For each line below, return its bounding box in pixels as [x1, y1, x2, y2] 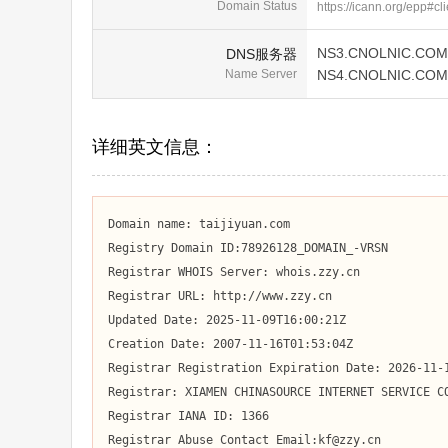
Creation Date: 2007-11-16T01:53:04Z [108, 337, 353, 351]
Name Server [225, 67, 297, 81]
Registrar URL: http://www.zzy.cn [108, 289, 332, 303]
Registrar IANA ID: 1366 [108, 409, 269, 423]
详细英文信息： [92, 137, 218, 157]
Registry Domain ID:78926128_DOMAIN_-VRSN [108, 241, 388, 255]
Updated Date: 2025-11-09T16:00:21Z [108, 313, 346, 327]
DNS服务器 [226, 46, 297, 62]
